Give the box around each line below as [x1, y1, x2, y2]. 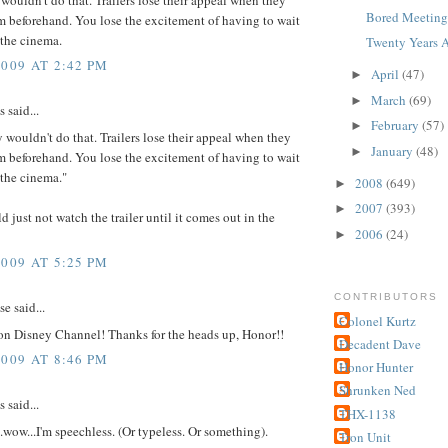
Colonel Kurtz [339, 311, 416, 330]
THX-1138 [339, 404, 396, 423]
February [370, 116, 422, 135]
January [370, 141, 416, 160]
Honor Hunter [339, 358, 413, 377]
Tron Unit [339, 427, 391, 446]
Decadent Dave [339, 334, 421, 353]
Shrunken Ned [339, 381, 416, 400]
